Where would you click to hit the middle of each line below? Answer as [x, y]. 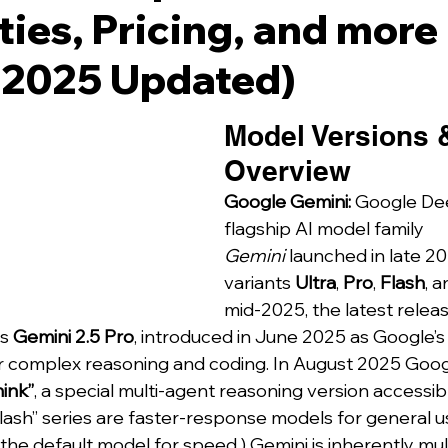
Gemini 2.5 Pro [73, 336]
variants [259, 282]
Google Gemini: [287, 201]
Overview [287, 170]
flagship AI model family [326, 228]
